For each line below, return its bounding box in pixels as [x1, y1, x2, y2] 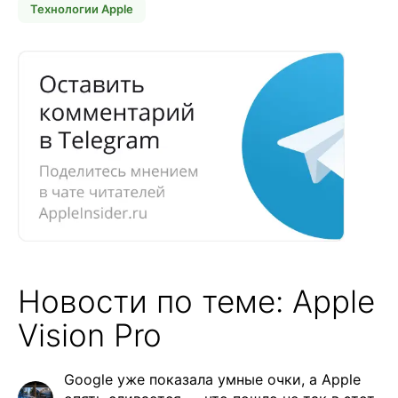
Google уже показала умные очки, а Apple [64, 370, 361, 389]
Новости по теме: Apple [18, 283, 375, 321]
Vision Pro [18, 316, 162, 354]
